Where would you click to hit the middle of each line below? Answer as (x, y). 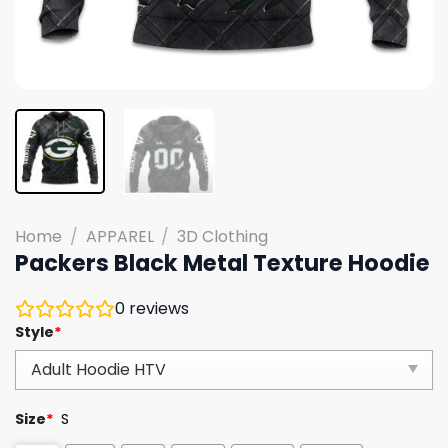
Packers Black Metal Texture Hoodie (222, 262)
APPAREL (119, 236)
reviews (157, 308)
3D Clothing (223, 236)
